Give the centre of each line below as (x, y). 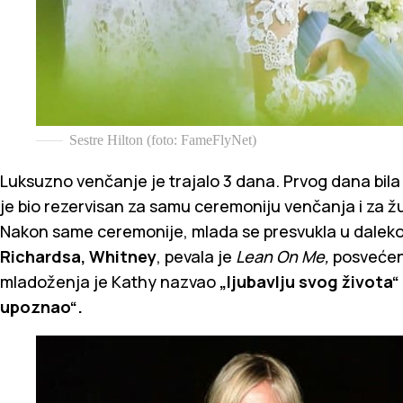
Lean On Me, (284, 256)
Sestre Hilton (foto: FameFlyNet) (163, 139)
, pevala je (196, 256)
